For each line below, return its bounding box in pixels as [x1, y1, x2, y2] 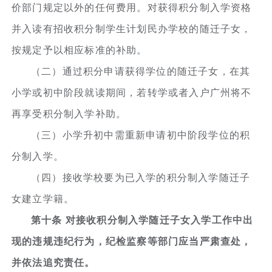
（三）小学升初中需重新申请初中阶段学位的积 [31, 129, 251, 140]
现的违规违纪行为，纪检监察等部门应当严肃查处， [12, 236, 252, 246]
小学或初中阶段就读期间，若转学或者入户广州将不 [12, 87, 252, 98]
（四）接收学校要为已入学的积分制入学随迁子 [31, 172, 251, 183]
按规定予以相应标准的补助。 [12, 44, 148, 55]
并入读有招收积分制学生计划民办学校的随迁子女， [12, 23, 252, 34]
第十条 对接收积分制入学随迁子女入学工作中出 [31, 214, 254, 225]
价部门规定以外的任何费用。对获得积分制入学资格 [12, 2, 252, 13]
